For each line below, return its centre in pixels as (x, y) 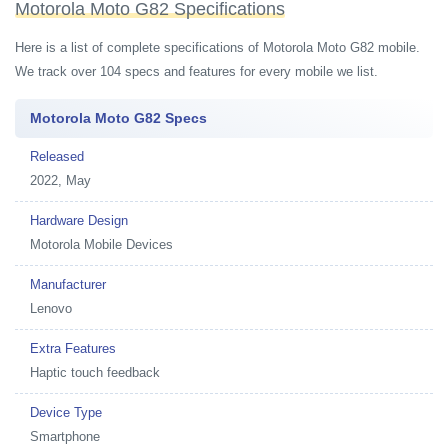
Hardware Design (79, 220)
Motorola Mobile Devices (101, 244)
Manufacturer (68, 284)
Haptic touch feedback (95, 372)
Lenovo (51, 308)
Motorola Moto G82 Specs (118, 118)
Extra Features (73, 348)
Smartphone (65, 436)
